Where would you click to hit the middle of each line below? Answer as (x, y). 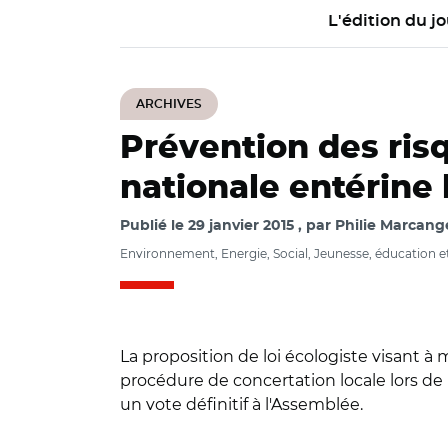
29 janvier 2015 (241, 226)
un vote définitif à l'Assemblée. (241, 404)
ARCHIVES (169, 104)
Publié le (154, 226)
